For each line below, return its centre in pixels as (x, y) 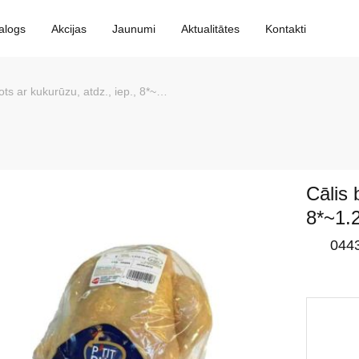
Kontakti (286, 29)
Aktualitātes (210, 29)
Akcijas (69, 29)
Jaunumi (134, 29)
